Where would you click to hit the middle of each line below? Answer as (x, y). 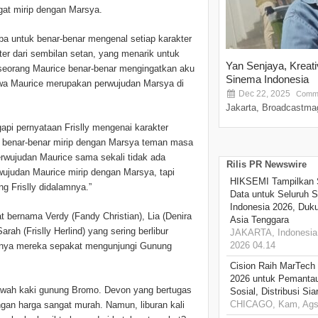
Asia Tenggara (259, 220)
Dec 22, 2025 (263, 94)
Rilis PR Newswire (267, 165)
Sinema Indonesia (267, 79)
